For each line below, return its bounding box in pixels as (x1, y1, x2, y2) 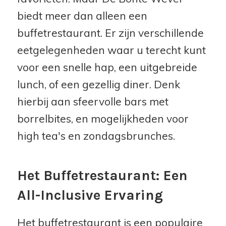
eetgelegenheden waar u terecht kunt (17, 43, 206, 56)
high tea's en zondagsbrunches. (17, 129, 175, 142)
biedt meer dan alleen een (17, 9, 147, 22)
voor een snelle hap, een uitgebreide (17, 60, 197, 74)
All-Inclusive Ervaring (17, 186, 163, 203)
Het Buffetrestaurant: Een (17, 166, 188, 184)
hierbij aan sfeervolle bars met (17, 94, 168, 108)
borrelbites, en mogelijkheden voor (17, 111, 189, 125)
